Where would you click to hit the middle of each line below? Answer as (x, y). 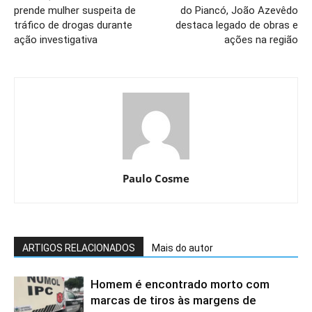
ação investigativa (56, 39)
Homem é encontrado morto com (180, 284)
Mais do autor (182, 248)
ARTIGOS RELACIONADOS (79, 248)
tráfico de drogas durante (73, 25)
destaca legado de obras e (237, 25)
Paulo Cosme (156, 178)
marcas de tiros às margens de (173, 300)
